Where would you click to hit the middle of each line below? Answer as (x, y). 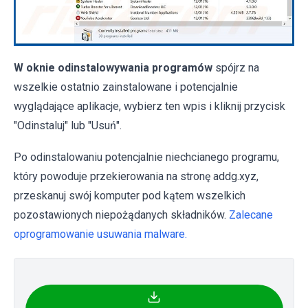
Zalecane (251, 214)
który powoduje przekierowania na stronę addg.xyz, (136, 176)
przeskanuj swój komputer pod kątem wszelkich (130, 195)
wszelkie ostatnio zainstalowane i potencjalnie (126, 87)
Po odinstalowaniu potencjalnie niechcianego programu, (146, 157)
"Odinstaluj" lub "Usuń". (68, 125)
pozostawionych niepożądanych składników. (121, 214)
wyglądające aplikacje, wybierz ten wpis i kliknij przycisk (150, 106)
